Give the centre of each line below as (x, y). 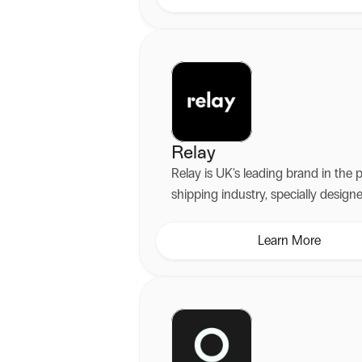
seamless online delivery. (237, 215)
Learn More (289, 240)
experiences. (205, 10)
